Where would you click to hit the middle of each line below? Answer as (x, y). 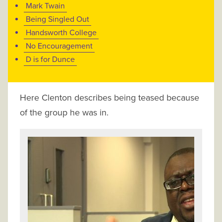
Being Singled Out (57, 20)
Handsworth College (61, 33)
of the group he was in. (64, 113)
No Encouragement (59, 46)
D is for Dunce (50, 60)
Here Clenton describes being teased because (110, 98)
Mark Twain (45, 6)
